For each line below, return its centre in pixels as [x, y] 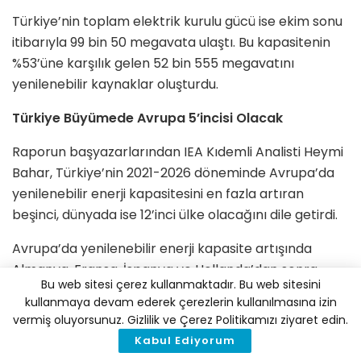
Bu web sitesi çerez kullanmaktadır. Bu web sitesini [180, 284]
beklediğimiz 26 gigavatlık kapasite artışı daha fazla [174, 333]
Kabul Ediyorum [185, 340]
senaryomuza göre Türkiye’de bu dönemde [148, 312]
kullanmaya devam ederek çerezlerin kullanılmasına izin [180, 302]
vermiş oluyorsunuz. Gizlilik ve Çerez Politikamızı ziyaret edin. [180, 320]
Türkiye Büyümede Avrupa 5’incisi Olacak [147, 118]
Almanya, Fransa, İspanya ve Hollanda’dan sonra [165, 270]
